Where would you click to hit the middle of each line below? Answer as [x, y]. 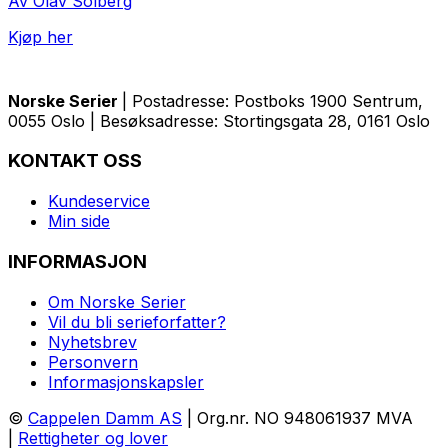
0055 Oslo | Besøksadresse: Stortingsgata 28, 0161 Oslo [219, 120]
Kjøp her [40, 36]
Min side [79, 221]
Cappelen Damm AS [105, 417]
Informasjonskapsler [126, 381]
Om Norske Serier [117, 301]
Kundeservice [99, 201]
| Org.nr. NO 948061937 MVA [297, 417]
